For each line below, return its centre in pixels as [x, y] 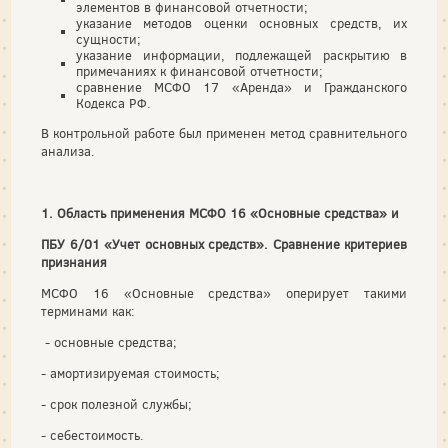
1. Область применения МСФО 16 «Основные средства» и [220, 213]
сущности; [108, 39]
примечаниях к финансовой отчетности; [199, 71]
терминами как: [88, 311]
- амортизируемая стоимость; [130, 373]
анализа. [68, 151]
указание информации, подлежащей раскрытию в [241, 55]
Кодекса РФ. [113, 103]
